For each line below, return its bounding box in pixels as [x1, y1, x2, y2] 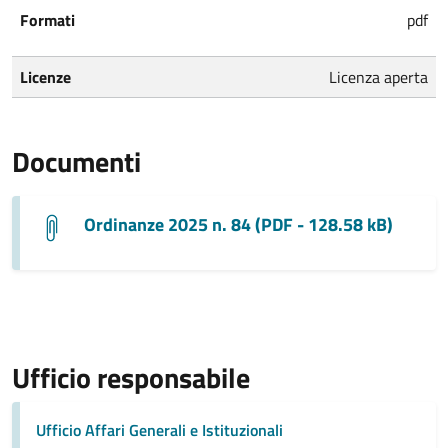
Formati [20, 7, 75, 32]
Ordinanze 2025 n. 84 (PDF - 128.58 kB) [84, 211, 393, 238]
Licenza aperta [329, 64, 428, 89]
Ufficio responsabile [12, 355, 250, 399]
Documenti [12, 139, 141, 183]
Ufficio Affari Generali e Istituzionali [36, 417, 283, 442]
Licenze [20, 64, 71, 89]
